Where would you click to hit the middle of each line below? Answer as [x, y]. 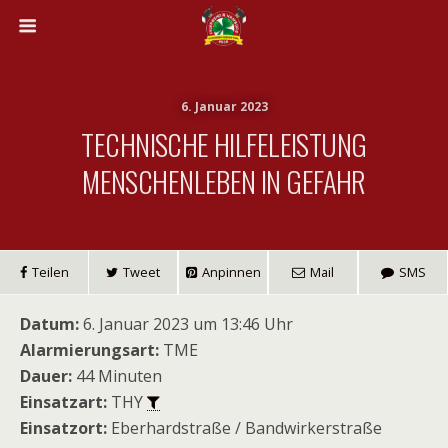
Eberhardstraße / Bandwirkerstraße [244, 428]
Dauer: [46, 376]
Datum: [49, 324]
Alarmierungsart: [89, 350]
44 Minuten [117, 376]
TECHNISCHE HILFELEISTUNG [224, 144]
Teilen [50, 272]
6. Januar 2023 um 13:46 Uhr [186, 324]
